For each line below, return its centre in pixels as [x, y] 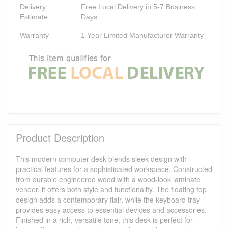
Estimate [34, 17]
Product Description [60, 137]
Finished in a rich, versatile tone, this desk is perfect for [104, 220]
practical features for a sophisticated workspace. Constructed [114, 169]
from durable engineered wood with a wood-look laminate [108, 179]
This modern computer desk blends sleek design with [101, 159]
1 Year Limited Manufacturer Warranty [142, 35]
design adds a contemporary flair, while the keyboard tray [108, 199]
